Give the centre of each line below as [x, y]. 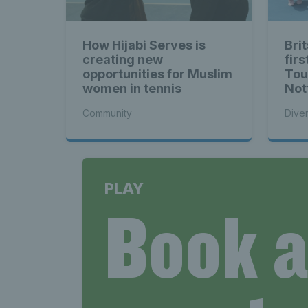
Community [107, 113]
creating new [123, 60]
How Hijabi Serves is [144, 45]
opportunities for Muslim [157, 74]
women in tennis [132, 89]
